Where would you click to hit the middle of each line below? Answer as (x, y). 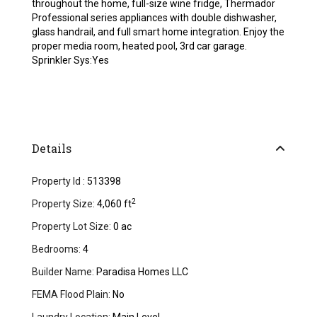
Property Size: (64, 204)
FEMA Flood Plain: (71, 295)
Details (52, 149)
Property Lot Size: (72, 227)
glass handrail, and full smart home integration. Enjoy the (158, 32)
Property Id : (59, 181)
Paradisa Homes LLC (142, 272)
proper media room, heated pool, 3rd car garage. (140, 46)
